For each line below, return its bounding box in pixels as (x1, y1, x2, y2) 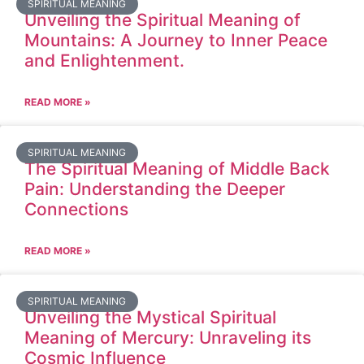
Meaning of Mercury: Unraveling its (24, 327, 311, 348)
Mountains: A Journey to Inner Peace (24, 30, 327, 50)
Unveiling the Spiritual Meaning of (24, 10, 301, 30)
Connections (24, 199, 128, 219)
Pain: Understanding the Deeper (24, 179, 285, 199)
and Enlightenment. (24, 50, 184, 71)
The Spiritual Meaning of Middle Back (24, 158, 330, 179)
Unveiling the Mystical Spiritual (24, 307, 276, 327)
